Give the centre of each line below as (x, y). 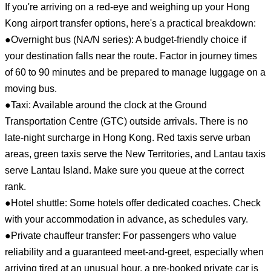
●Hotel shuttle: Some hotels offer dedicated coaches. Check (133, 203)
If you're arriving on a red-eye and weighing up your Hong (127, 7)
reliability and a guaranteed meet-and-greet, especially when (134, 252)
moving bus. (31, 88)
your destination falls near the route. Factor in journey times (131, 56)
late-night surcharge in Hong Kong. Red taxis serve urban (128, 137)
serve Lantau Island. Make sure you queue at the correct (124, 170)
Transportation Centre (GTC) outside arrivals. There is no (126, 121)
